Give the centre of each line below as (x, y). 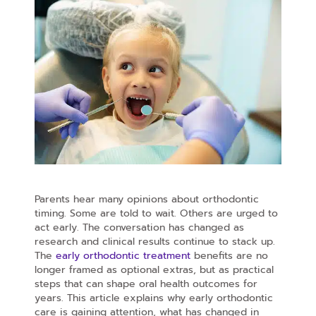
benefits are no (229, 256)
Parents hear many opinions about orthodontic (146, 200)
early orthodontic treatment (123, 256)
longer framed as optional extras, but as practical (154, 270)
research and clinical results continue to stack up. (154, 242)
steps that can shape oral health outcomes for (146, 284)
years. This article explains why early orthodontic (153, 298)
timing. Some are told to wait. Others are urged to (156, 214)
